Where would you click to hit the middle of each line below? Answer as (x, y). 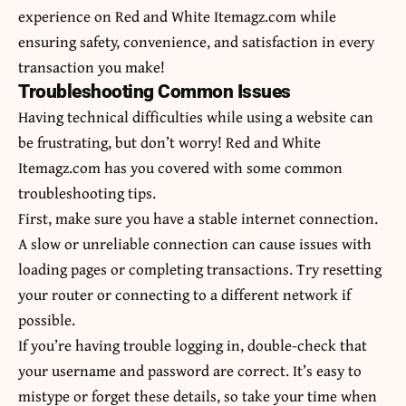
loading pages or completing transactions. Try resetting (200, 269)
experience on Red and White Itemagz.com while (177, 16)
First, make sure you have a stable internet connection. (198, 218)
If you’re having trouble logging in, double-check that (193, 345)
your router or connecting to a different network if (184, 295)
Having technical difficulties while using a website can (196, 117)
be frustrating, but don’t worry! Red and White (169, 142)
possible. (47, 320)
